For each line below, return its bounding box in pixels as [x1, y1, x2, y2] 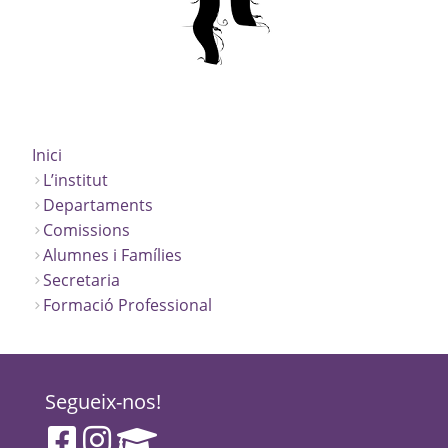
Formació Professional [43, 293, 212, 316]
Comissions [43, 218, 130, 241]
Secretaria [43, 268, 120, 291]
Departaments [43, 193, 153, 216]
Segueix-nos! [45, 387, 161, 415]
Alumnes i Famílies [43, 243, 182, 266]
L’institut [43, 168, 108, 191]
